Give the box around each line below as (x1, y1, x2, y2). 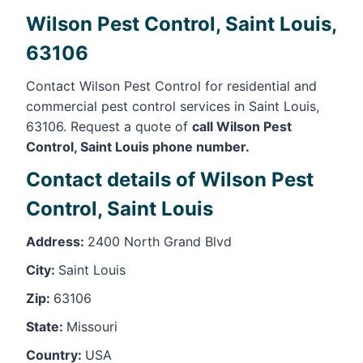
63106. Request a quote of (26, 117, 192, 135)
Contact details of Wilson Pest (26, 167, 314, 191)
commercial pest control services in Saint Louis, (26, 97, 319, 114)
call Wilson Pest (192, 117, 292, 135)
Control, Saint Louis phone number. (26, 138, 250, 155)
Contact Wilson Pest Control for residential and (26, 77, 317, 94)
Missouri (66, 318, 117, 335)
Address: (26, 233, 88, 250)
